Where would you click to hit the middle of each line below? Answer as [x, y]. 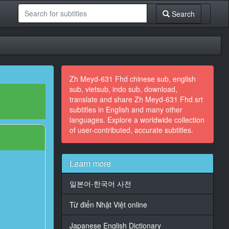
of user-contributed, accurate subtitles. [131, 130]
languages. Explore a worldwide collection [137, 120]
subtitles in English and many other [126, 109]
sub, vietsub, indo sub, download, [123, 89]
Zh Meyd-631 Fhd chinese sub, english [132, 79]
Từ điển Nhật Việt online [108, 204]
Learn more [90, 163]
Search [182, 14]
